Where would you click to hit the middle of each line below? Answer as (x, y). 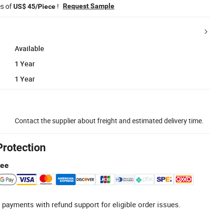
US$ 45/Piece (34, 6)
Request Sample (89, 6)
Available (29, 48)
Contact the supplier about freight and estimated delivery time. (109, 120)
